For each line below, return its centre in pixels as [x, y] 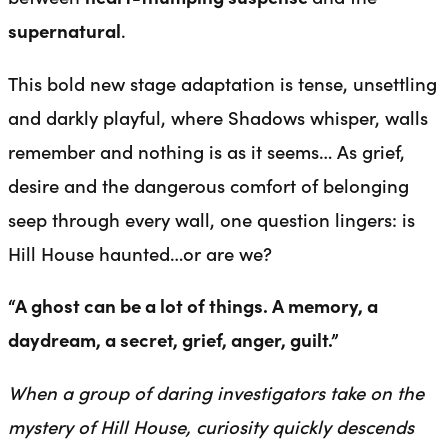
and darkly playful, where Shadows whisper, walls [218, 116]
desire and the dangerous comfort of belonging [208, 184]
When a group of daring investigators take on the [216, 391]
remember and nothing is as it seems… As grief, [206, 150]
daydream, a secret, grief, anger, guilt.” [173, 339]
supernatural [64, 30]
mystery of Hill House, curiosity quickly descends [211, 425]
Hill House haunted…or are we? [140, 252]
